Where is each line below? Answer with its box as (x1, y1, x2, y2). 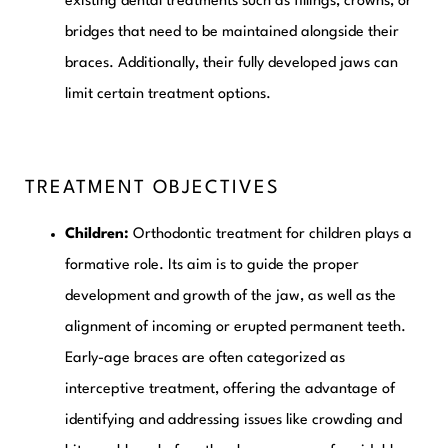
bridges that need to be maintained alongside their (65, 24, 399, 40)
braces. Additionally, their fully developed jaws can (65, 55, 398, 71)
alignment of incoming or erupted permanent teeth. (65, 319, 406, 335)
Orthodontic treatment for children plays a (133, 226, 412, 242)
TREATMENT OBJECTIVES (25, 178, 280, 197)
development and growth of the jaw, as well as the (65, 288, 396, 304)
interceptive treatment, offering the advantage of (65, 381, 395, 397)
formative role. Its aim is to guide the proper (65, 257, 359, 273)
